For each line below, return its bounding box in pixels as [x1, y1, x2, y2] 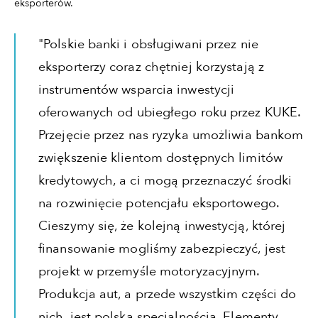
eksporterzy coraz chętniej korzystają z [38, 58, 264, 77]
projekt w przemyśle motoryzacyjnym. [38, 263, 260, 281]
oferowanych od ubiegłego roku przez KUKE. [38, 104, 301, 122]
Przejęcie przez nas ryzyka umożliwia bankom [38, 126, 304, 145]
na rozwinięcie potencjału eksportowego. [38, 194, 279, 213]
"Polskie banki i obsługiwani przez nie [38, 35, 258, 54]
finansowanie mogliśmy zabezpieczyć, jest [38, 240, 286, 258]
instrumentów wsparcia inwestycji [38, 81, 235, 99]
